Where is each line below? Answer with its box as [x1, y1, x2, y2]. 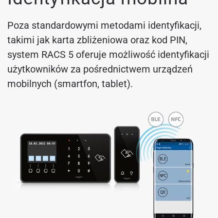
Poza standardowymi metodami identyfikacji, [7, 19, 201, 32]
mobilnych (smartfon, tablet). [7, 78, 133, 90]
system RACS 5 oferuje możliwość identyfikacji [7, 49, 209, 61]
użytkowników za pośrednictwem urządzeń [7, 63, 193, 75]
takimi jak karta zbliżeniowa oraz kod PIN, [7, 34, 187, 46]
